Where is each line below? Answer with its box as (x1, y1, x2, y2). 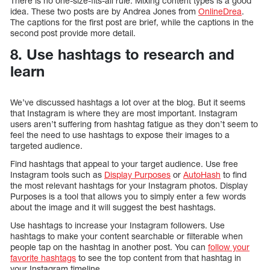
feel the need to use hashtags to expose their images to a (10, 129, 230, 140)
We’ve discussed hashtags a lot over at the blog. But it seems (10, 96, 245, 107)
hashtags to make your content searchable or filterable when (10, 230, 243, 241)
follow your (208, 241, 250, 252)
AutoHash (183, 169, 221, 180)
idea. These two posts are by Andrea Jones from (10, 6, 198, 17)
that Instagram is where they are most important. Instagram (10, 107, 237, 118)
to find (221, 169, 246, 180)
